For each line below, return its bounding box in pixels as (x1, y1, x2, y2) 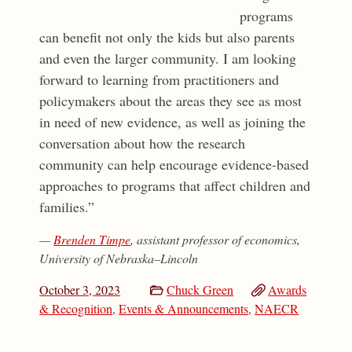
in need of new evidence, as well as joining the (39, 112, 306, 132)
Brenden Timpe (53, 231, 131, 248)
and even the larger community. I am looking (39, 49, 297, 68)
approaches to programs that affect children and (39, 176, 311, 196)
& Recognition (39, 300, 113, 317)
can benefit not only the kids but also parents (39, 27, 295, 47)
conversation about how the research (39, 134, 246, 153)
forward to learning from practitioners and (39, 70, 280, 90)
